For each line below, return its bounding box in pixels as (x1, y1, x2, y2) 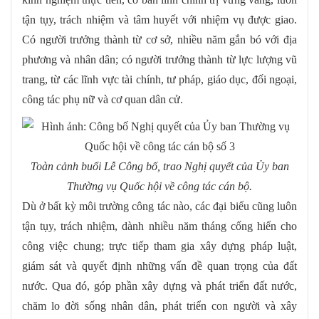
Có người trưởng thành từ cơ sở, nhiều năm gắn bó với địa (22, 33, 297, 46)
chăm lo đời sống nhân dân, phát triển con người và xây (22, 300, 297, 313)
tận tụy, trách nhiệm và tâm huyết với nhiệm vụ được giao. (22, 14, 297, 26)
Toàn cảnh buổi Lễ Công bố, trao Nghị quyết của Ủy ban (30, 160, 289, 173)
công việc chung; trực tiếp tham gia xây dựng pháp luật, (22, 240, 297, 253)
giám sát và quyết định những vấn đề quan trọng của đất (22, 260, 297, 273)
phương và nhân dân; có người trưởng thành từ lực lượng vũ (22, 53, 297, 66)
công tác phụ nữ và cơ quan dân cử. (22, 93, 183, 106)
